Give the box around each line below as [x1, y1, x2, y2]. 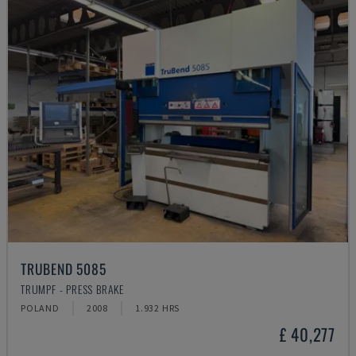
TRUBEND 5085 [21, 258, 106, 279]
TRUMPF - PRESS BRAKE [21, 281, 124, 297]
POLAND [21, 302, 60, 314]
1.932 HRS [135, 302, 180, 314]
